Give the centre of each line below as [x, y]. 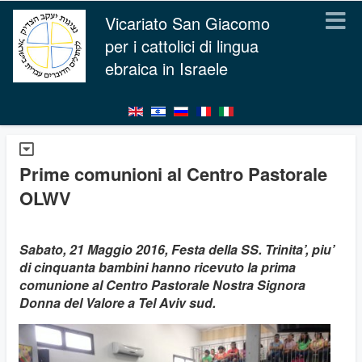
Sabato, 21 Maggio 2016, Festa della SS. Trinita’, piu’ [177, 249]
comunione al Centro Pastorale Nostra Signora [162, 285]
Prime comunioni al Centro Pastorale [173, 174]
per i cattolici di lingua [182, 46]
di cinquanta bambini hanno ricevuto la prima [158, 267]
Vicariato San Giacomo [187, 23]
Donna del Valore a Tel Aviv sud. [118, 303]
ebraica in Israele [166, 68]
